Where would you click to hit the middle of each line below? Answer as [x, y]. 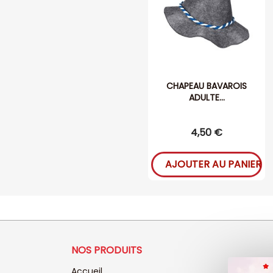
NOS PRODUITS [107, 250]
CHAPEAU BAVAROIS [207, 86]
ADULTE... [207, 98]
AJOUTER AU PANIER [213, 165]
